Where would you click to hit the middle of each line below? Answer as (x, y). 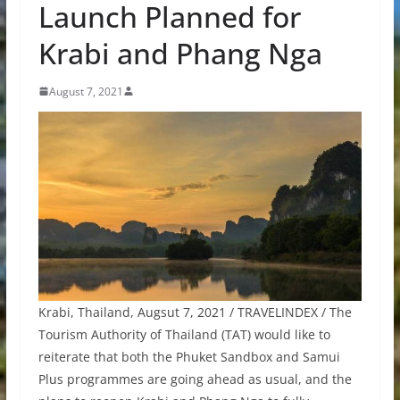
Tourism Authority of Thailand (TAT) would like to (184, 335)
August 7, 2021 (86, 91)
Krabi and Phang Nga (180, 53)
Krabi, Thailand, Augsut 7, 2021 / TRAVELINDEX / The (195, 312)
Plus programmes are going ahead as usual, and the (195, 379)
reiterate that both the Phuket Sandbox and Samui (189, 357)
